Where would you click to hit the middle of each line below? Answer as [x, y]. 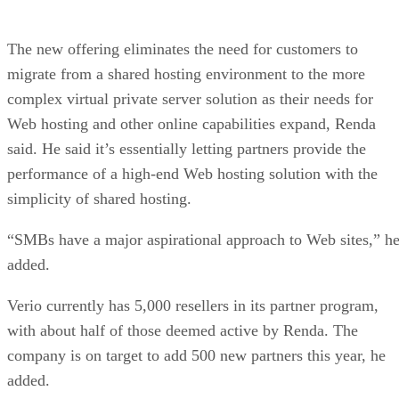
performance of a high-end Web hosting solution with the [192, 173]
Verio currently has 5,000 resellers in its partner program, [193, 305]
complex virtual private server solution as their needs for [190, 98]
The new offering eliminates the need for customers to [183, 49]
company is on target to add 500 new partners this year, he [196, 355]
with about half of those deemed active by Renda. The [183, 330]
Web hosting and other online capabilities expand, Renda [191, 123]
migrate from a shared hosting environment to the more [186, 73]
